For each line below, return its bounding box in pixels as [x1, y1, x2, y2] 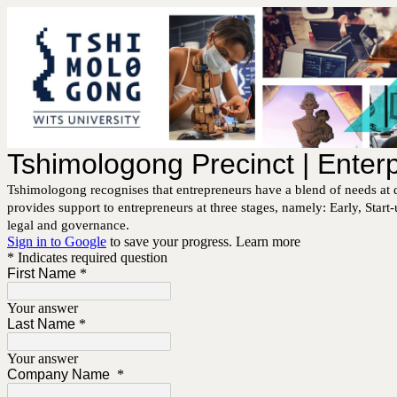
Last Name [7, 316, 75, 332]
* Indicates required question [7, 250, 167, 266]
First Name [7, 266, 76, 282]
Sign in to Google [7, 234, 106, 250]
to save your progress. [106, 234, 236, 250]
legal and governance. [7, 218, 129, 233]
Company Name [7, 367, 113, 383]
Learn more [236, 234, 300, 250]
